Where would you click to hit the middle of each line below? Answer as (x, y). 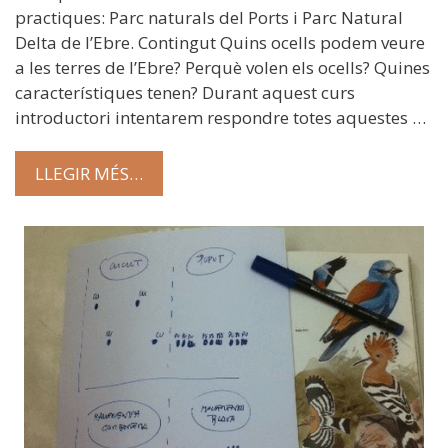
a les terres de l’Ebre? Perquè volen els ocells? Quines (222, 68)
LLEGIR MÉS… (89, 173)
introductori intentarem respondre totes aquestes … (220, 118)
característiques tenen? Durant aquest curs (185, 93)
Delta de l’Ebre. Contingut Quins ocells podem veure (220, 43)
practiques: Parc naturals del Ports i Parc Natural (209, 18)
